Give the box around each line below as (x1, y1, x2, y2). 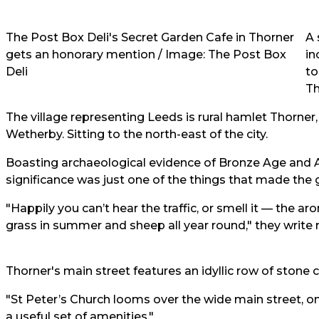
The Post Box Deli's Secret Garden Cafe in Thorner (6, 31, 294, 44)
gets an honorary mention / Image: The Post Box (6, 48, 286, 61)
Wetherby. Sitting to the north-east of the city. (6, 127, 268, 141)
